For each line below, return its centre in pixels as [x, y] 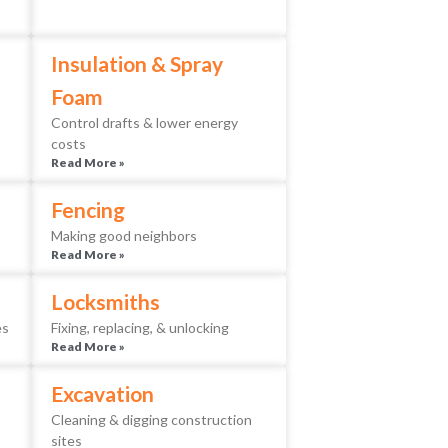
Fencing [88, 210]
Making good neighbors [124, 236]
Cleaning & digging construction [151, 420]
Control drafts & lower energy [144, 123]
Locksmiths [105, 302]
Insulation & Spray [137, 64]
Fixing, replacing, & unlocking [140, 328]
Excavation [102, 394]
